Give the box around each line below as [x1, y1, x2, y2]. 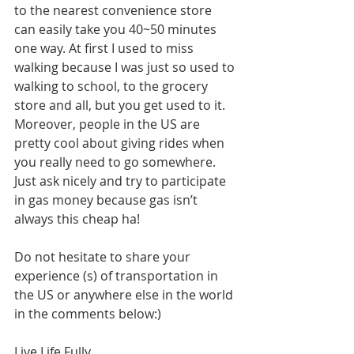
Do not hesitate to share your [14, 248, 194, 266]
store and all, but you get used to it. [14, 96, 228, 115]
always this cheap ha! [14, 210, 140, 228]
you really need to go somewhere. [14, 153, 219, 171]
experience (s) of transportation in [14, 267, 221, 285]
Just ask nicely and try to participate [14, 172, 229, 190]
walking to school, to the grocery [14, 77, 211, 96]
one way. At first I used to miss [14, 40, 197, 58]
